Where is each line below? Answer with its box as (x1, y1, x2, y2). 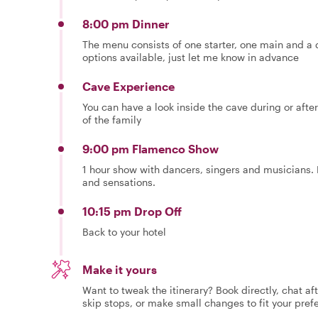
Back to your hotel (82, 225, 166, 238)
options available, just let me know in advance (82, 50, 299, 63)
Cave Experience (82, 79, 175, 93)
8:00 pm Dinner (82, 16, 170, 31)
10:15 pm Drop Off (82, 204, 182, 218)
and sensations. (82, 175, 155, 188)
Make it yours (82, 262, 157, 276)
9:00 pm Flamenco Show (82, 141, 219, 155)
